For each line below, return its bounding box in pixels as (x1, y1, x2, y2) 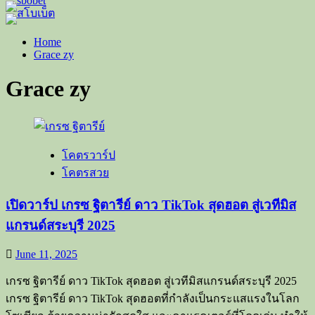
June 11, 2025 (15, 248, 77, 261)
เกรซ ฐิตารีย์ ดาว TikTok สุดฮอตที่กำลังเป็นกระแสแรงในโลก (6, 292, 300, 305)
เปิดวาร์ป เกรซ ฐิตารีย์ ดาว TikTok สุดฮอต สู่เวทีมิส (6, 197, 296, 212)
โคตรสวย (62, 166, 109, 179)
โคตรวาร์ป (62, 148, 115, 161)
